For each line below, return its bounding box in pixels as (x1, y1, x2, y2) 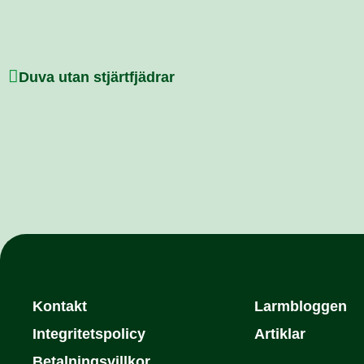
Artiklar (253, 326, 305, 343)
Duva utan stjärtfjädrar (19, 69, 175, 86)
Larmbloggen (253, 298, 347, 315)
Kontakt (32, 298, 87, 315)
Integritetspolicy (32, 326, 145, 343)
